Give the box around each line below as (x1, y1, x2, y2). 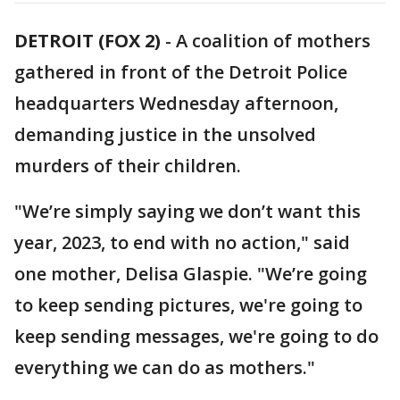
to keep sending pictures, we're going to (14, 293, 362, 317)
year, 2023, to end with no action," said (14, 230, 350, 254)
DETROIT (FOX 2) (14, 29, 161, 53)
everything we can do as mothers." (14, 355, 315, 379)
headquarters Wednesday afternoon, (14, 91, 338, 115)
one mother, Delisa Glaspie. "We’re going (14, 262, 367, 286)
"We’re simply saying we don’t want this (14, 199, 361, 223)
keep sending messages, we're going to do (14, 324, 379, 348)
